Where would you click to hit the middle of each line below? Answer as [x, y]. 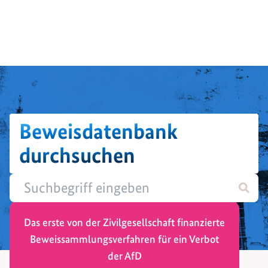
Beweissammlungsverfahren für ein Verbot [124, 239]
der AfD [124, 255]
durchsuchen [77, 155]
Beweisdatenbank [98, 131]
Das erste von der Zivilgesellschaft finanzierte [124, 222]
